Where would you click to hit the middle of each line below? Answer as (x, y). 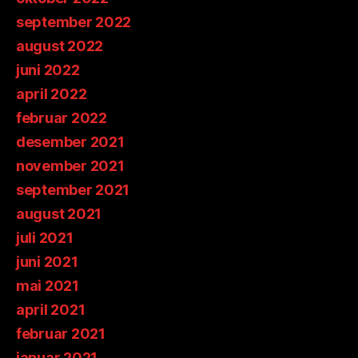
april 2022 (52, 94)
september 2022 (74, 22)
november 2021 (70, 166)
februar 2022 (62, 118)
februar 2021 (61, 334)
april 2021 (51, 310)
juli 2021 (45, 238)
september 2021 (73, 190)
